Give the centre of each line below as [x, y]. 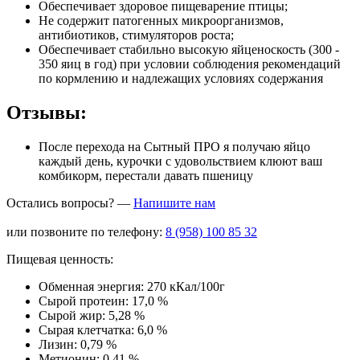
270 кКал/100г [186, 287]
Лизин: [58, 345]
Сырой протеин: [84, 301]
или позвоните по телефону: [86, 232]
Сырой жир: [74, 316]
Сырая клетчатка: [86, 330]
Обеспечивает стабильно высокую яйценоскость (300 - [189, 50]
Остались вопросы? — [70, 203]
